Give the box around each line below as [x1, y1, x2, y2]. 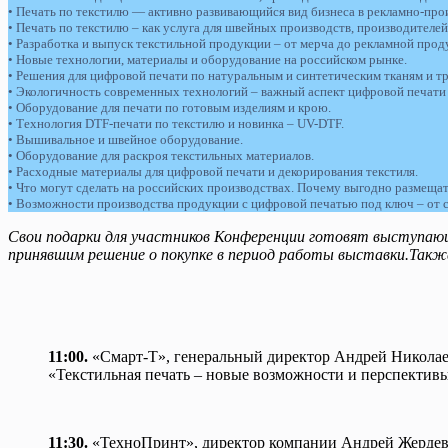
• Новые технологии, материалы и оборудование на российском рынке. [8, 51, 407, 67]
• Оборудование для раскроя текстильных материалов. [8, 147, 314, 163]
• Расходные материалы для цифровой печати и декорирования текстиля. [8, 163, 418, 179]
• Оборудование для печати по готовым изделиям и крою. [8, 99, 331, 115]
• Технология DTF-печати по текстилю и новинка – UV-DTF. [8, 115, 344, 131]
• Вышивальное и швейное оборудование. [8, 131, 243, 147]
